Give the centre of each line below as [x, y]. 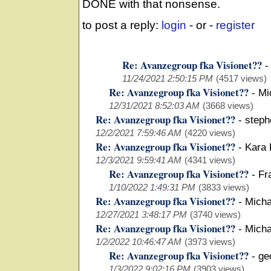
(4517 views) [241, 79]
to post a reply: [122, 25]
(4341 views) [210, 160]
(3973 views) [210, 242]
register [235, 25]
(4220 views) [210, 133]
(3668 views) [228, 106]
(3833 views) [224, 188]
